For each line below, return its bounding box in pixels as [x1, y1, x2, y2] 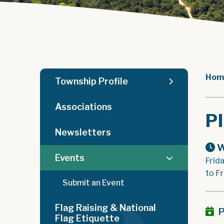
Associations [55, 101, 112, 112]
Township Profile [55, 76, 128, 86]
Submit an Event [62, 178, 124, 187]
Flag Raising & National [55, 202, 156, 213]
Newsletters [55, 127, 111, 137]
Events [55, 152, 84, 163]
